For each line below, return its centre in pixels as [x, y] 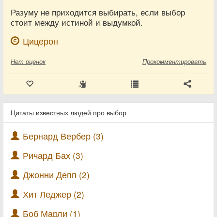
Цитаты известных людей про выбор [69, 112]
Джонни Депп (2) [56, 175]
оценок [36, 61]
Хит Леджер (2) [54, 194]
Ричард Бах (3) [53, 155]
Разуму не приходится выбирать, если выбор [98, 12]
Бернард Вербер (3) [63, 136]
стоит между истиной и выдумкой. [77, 22]
